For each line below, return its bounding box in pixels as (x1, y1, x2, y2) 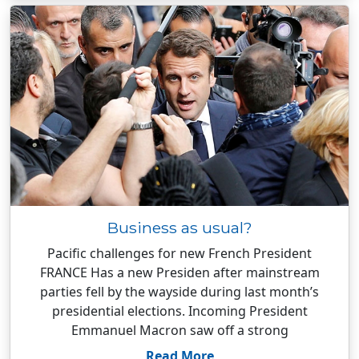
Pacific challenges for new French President (47, 244, 312, 262)
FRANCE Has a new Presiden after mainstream (39, 264, 320, 281)
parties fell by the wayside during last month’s (40, 283, 319, 301)
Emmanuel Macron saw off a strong (71, 321, 288, 339)
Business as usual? (107, 218, 252, 237)
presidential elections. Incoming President (51, 302, 308, 320)
